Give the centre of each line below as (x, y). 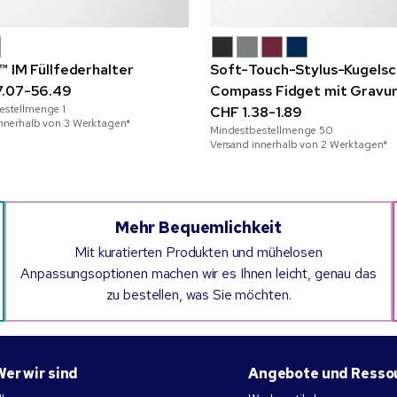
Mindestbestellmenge (265, 130)
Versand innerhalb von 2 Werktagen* (299, 144)
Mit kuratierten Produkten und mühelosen (198, 252)
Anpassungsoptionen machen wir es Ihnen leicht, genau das (198, 273)
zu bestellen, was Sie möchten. (198, 294)
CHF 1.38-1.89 (257, 112)
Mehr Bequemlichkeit (198, 227)
